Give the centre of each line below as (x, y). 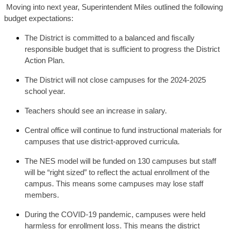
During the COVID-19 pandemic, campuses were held (115, 214)
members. (42, 195)
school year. (45, 91)
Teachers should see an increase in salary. (97, 111)
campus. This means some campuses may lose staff (114, 184)
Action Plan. (45, 60)
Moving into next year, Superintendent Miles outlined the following (114, 7)
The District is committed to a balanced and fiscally (110, 38)
